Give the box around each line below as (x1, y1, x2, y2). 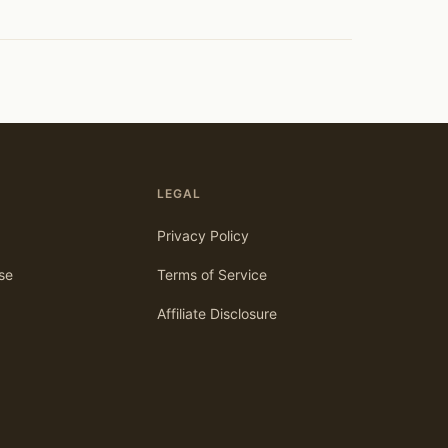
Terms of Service (157, 266, 268, 284)
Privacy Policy (157, 227, 250, 245)
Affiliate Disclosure (157, 305, 278, 323)
